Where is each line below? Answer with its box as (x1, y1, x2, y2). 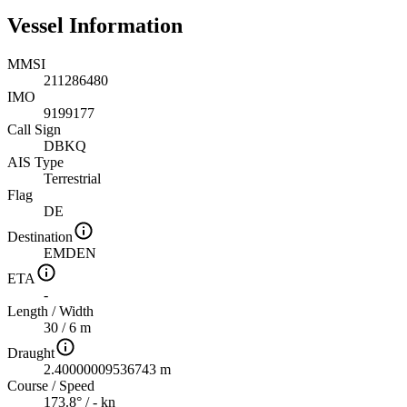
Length (7, 303, 48, 319)
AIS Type (7, 154, 64, 170)
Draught (7, 345, 55, 361)
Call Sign (7, 122, 61, 137)
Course (7, 378, 48, 393)
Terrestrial (44, 171, 101, 186)
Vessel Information (7, 14, 183, 38)
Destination (7, 229, 73, 244)
